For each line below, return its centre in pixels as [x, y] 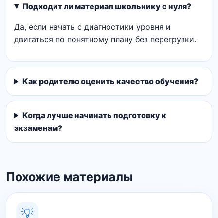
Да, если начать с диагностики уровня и [92, 27]
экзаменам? [38, 128]
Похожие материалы [69, 176]
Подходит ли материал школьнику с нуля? [107, 6]
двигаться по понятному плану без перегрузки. [105, 39]
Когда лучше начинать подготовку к [94, 115]
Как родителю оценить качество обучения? [110, 81]
